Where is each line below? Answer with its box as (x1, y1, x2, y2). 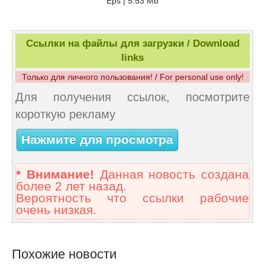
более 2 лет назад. (16, 179, 127, 193)
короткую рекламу (15, 107, 115, 121)
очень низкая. (16, 202, 96, 217)
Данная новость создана (93, 167, 249, 182)
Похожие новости (12, 246, 117, 261)
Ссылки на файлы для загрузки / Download (25, 37, 240, 49)
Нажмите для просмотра (21, 132, 173, 147)
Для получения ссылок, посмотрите (15, 90, 250, 104)
